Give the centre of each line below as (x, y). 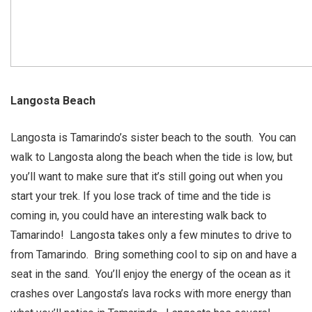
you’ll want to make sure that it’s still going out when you (147, 177)
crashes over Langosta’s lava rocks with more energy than (151, 294)
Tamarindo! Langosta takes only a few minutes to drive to (151, 235)
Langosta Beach (53, 101)
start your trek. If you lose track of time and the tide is (141, 196)
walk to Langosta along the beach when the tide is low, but (151, 157)
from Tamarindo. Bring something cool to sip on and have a (154, 255)
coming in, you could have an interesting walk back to (139, 216)
